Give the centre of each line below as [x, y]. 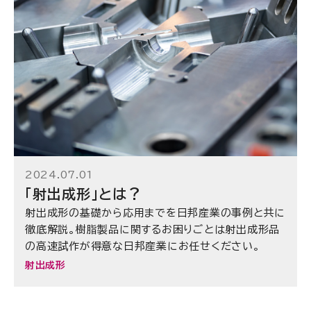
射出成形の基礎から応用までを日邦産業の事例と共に [155, 212]
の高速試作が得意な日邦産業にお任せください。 [143, 246]
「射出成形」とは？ [83, 193]
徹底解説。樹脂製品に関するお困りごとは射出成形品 [152, 229]
